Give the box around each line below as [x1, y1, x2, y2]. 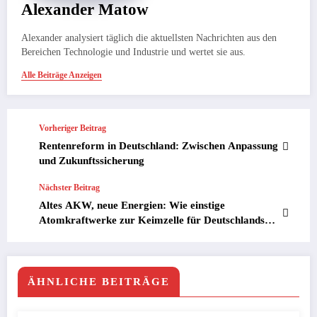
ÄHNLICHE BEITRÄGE [28, 276, 170, 288]
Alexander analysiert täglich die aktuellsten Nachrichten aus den [21, 33, 277, 44]
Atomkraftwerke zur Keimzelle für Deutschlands [39, 214, 265, 226]
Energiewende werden [39, 229, 141, 241]
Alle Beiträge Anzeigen [21, 70, 102, 81]
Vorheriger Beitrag [39, 123, 106, 134]
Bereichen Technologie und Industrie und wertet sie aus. [21, 47, 246, 58]
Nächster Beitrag [39, 183, 100, 193]
